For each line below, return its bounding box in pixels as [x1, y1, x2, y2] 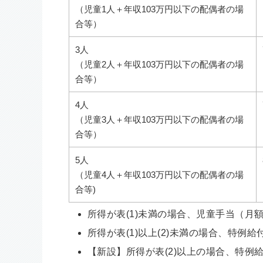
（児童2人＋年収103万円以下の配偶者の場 [75, 59, 244, 69]
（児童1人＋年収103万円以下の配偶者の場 [75, 4, 244, 14]
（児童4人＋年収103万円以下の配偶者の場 [75, 170, 244, 180]
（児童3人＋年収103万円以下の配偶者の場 [75, 114, 244, 124]
